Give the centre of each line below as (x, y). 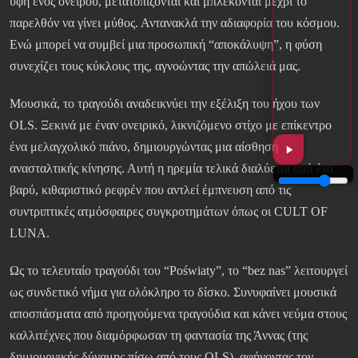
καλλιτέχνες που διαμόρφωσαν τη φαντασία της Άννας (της (159, 336)
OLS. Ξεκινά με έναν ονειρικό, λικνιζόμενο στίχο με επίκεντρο (171, 125)
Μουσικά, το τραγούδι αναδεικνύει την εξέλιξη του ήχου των (165, 104)
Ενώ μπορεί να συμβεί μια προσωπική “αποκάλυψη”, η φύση (166, 45)
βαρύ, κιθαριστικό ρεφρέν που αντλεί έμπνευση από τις (150, 190)
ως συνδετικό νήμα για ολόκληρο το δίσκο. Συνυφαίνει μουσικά (173, 292)
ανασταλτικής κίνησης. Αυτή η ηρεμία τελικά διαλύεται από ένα (171, 169)
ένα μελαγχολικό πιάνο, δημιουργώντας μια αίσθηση (144, 147)
